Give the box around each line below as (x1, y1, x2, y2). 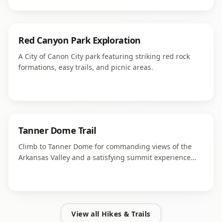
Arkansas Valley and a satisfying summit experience (18, 153, 191, 162)
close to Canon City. (18, 164, 83, 173)
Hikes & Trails (101, 209, 151, 219)
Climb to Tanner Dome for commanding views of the (18, 142, 192, 151)
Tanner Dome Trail (18, 124, 96, 136)
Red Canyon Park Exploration (18, 34, 141, 46)
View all (71, 209, 102, 219)
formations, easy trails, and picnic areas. (18, 62, 153, 72)
